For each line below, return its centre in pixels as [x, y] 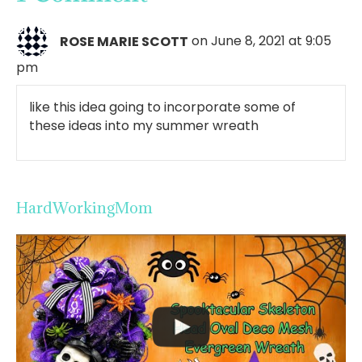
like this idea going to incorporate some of [162, 107]
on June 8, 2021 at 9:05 [261, 41]
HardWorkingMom [84, 208]
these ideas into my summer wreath [144, 126]
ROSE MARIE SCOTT [124, 41]
